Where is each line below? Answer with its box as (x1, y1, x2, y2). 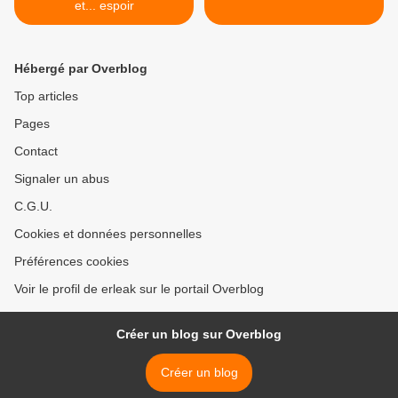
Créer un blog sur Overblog (116, 327, 282, 341)
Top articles (14, 89, 78, 103)
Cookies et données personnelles (14, 227, 202, 241)
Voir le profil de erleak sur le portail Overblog (14, 282, 264, 296)
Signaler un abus (14, 171, 109, 186)
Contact (14, 144, 58, 158)
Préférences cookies (14, 254, 129, 268)
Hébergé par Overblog (14, 61, 147, 76)
